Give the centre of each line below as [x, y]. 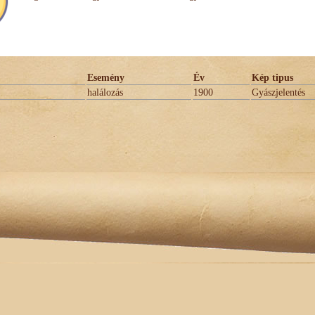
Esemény [106, 78]
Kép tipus [272, 78]
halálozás [105, 92]
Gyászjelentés [278, 92]
